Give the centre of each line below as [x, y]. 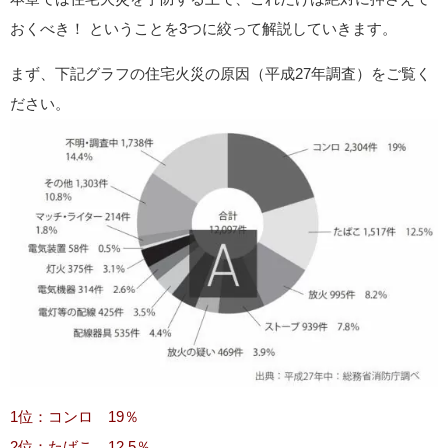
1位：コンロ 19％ [74, 417]
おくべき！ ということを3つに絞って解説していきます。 [203, 28]
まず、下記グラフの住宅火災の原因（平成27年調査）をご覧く [220, 73]
